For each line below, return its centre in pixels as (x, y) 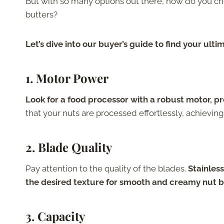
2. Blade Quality (69, 147)
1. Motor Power (67, 78)
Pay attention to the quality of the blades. (107, 168)
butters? (41, 14)
